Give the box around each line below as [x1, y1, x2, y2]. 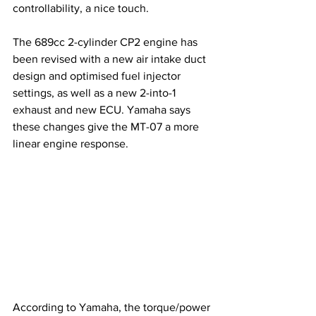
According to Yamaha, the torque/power [13, 300, 213, 313]
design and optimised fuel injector [13, 69, 183, 82]
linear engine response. [13, 137, 128, 150]
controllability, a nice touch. [13, 1, 149, 14]
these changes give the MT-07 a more [13, 120, 202, 133]
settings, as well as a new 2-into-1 [13, 86, 178, 99]
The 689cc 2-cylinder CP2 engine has [13, 35, 200, 48]
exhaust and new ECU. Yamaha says [13, 103, 193, 116]
